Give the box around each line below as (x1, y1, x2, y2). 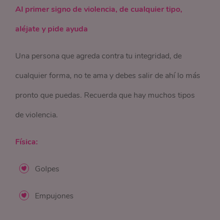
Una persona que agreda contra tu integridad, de (15, 50, 182, 61)
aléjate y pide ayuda (15, 23, 88, 34)
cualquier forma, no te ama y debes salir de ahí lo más (15, 70, 201, 81)
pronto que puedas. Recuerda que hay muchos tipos (15, 89, 195, 101)
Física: (15, 136, 38, 147)
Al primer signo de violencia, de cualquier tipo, (15, 3, 183, 15)
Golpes (35, 163, 60, 174)
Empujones (35, 190, 74, 201)
